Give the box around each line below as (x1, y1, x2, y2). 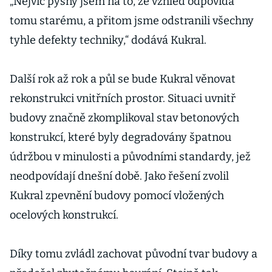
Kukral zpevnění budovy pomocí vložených (10, 189, 224, 202)
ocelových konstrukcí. (10, 208, 118, 222)
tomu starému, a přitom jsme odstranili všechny (10, 14, 254, 27)
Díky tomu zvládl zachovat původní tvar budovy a (10, 247, 257, 260)
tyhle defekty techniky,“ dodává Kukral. (10, 33, 206, 47)
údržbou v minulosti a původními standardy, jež (10, 150, 251, 163)
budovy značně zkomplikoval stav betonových (10, 111, 239, 124)
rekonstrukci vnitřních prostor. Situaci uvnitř (10, 92, 236, 105)
